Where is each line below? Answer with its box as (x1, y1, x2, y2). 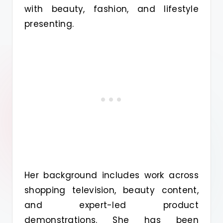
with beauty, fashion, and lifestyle (24, 3, 199, 15)
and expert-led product (24, 199, 199, 212)
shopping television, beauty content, (24, 184, 199, 197)
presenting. (24, 18, 74, 30)
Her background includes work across (24, 169, 199, 182)
